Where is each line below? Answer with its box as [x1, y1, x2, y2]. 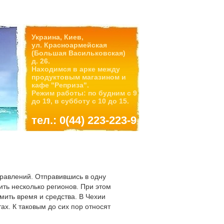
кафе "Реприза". [31, 81, 89, 89]
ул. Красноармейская [31, 41, 107, 49]
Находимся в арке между [31, 65, 120, 73]
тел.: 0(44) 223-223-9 [31, 114, 136, 126]
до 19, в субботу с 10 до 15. [31, 97, 129, 105]
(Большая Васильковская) [31, 49, 125, 57]
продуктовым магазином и [31, 73, 126, 81]
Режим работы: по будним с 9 [31, 89, 137, 97]
